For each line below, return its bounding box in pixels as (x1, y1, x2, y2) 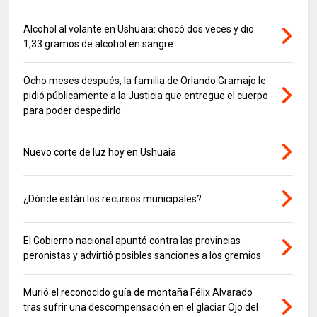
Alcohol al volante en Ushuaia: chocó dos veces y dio (23, 23, 255, 35)
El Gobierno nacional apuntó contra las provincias (23, 235, 241, 247)
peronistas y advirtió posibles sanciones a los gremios (23, 250, 262, 262)
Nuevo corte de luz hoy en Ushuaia (23, 146, 177, 158)
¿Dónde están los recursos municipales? (23, 193, 202, 205)
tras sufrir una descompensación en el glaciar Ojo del (23, 301, 259, 313)
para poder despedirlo (23, 105, 122, 117)
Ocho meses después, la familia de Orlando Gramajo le (23, 75, 267, 87)
